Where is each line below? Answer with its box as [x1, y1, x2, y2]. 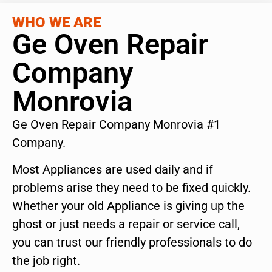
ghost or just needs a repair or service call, [12, 217, 240, 232]
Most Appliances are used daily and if [12, 162, 213, 177]
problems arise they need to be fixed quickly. [12, 180, 251, 195]
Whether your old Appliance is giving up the [12, 199, 245, 214]
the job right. [12, 253, 80, 268]
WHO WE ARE [12, 13, 101, 31]
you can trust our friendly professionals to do [12, 235, 252, 250]
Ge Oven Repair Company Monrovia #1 [12, 117, 220, 132]
